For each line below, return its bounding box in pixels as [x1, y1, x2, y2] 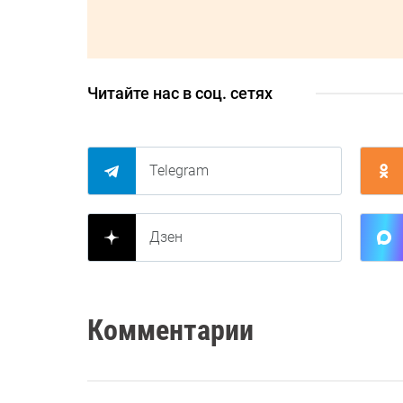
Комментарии [87, 313, 254, 347]
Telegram [149, 162, 209, 179]
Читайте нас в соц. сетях [87, 84, 273, 103]
